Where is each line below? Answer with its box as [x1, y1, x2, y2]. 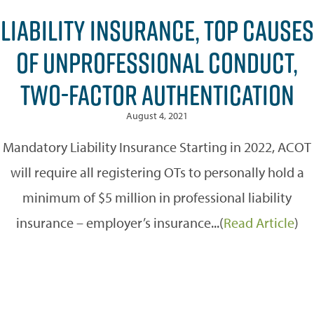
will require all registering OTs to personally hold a [10, 163, 304, 181]
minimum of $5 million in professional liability [22, 188, 292, 206]
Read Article [223, 213, 294, 231]
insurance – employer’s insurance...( [15, 213, 224, 231]
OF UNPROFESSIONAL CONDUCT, [16, 42, 298, 82]
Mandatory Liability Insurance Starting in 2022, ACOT [3, 137, 311, 156]
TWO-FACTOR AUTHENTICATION [20, 74, 294, 114]
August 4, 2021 [126, 109, 188, 122]
